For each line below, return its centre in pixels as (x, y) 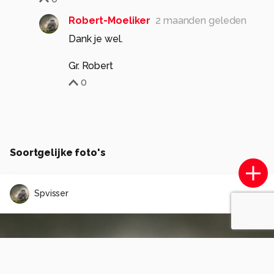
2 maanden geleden (201, 20)
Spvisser (52, 194)
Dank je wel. (96, 39)
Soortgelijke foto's (58, 152)
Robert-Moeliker (110, 20)
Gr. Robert (91, 65)
